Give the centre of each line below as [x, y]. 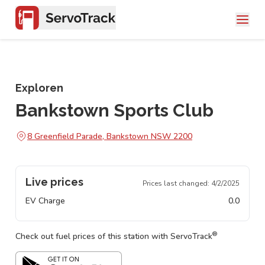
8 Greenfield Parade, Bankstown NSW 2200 [110, 136]
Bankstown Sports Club [114, 110]
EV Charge [45, 201]
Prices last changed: [177, 183]
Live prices [54, 182]
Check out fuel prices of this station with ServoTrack [114, 236]
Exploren [39, 88]
